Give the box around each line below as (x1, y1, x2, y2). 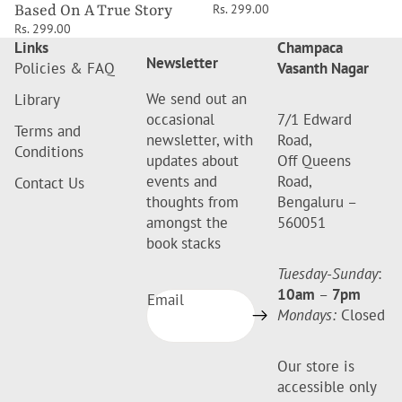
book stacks (145, 233, 221, 254)
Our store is (277, 356, 355, 377)
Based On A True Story (14, 2, 172, 21)
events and (145, 171, 217, 192)
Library (14, 90, 60, 110)
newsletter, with (145, 130, 253, 151)
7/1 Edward (277, 109, 353, 130)
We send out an (145, 89, 247, 109)
